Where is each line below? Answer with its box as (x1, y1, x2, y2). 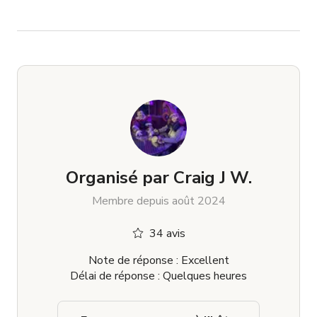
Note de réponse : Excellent (88, 253, 229, 269)
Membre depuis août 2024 (91, 193, 226, 209)
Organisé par (65, 166, 169, 190)
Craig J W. (219, 166, 252, 190)
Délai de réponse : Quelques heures (70, 268, 247, 284)
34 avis (149, 226, 185, 242)
